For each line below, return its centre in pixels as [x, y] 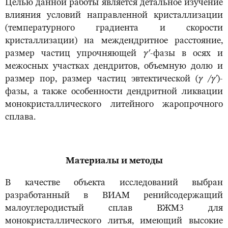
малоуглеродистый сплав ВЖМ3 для [114, 208]
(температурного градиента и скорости [114, 28]
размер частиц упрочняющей [74, 54]
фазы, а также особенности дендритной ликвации [114, 92]
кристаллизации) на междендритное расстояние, [114, 41]
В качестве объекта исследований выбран [114, 183]
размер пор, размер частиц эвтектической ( [102, 79]
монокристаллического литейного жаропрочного [114, 105]
